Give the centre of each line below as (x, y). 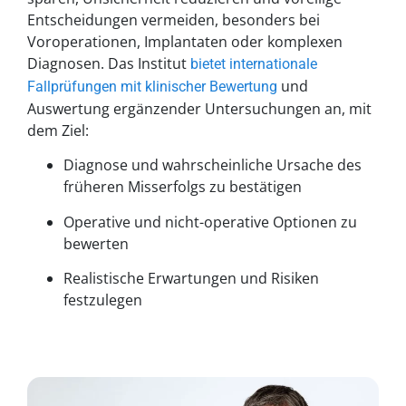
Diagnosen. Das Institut (109, 63)
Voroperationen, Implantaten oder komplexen (185, 41)
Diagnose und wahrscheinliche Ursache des (213, 165)
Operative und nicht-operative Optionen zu (210, 222)
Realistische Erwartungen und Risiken (191, 278)
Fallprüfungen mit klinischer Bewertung (152, 86)
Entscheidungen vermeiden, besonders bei (174, 19)
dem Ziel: (58, 130)
